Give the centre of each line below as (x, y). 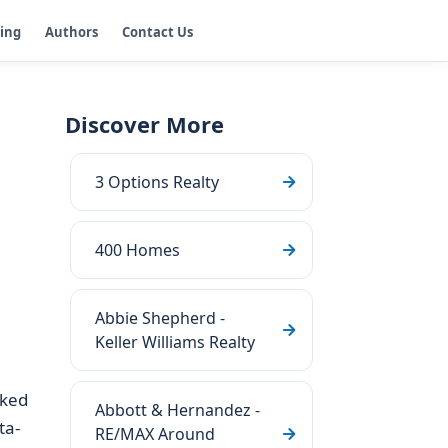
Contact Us (157, 31)
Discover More (144, 124)
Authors (71, 31)
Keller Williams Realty (175, 342)
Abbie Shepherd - (160, 318)
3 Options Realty (157, 182)
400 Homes (137, 250)
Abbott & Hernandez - (177, 410)
